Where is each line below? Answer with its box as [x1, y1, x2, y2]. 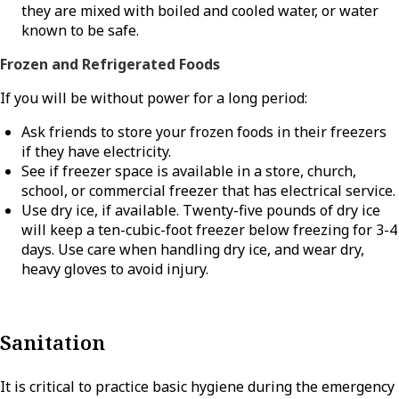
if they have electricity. [21, 142, 171, 162]
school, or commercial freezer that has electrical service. [21, 181, 395, 201]
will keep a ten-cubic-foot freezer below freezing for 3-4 [21, 220, 397, 240]
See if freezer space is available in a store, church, [21, 161, 356, 182]
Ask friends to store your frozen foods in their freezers [21, 122, 387, 142]
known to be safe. [21, 20, 139, 41]
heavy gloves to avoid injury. [21, 259, 208, 280]
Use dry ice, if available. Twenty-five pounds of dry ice [21, 200, 380, 221]
